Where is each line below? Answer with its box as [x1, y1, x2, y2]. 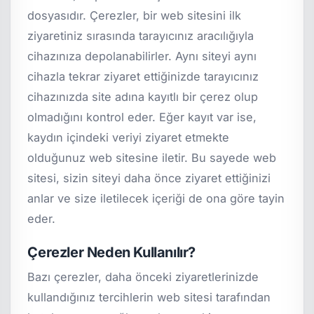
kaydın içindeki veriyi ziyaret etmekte [27, 130, 230, 144]
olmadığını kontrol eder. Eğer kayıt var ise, [27, 109, 257, 124]
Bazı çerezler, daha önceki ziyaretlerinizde [27, 270, 259, 285]
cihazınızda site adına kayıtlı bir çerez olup [27, 89, 259, 104]
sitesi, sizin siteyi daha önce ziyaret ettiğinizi [27, 170, 271, 185]
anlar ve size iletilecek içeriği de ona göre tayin [27, 191, 285, 205]
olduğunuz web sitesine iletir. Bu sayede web [27, 150, 277, 165]
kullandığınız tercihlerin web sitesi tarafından [27, 290, 271, 305]
